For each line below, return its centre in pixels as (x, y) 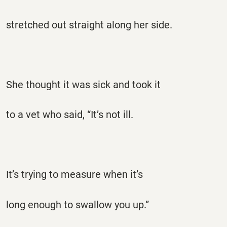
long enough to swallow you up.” (78, 204)
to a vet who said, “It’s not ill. (70, 115)
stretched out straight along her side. (89, 25)
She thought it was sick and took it (83, 84)
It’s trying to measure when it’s (74, 175)
